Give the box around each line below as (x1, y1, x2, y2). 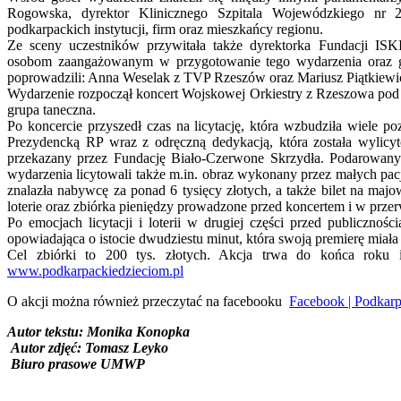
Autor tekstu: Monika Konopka (7, 323, 190, 339)
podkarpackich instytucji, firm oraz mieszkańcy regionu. (7, 21, 323, 37)
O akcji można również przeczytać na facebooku (7, 293, 289, 309)
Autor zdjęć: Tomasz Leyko (7, 339, 168, 355)
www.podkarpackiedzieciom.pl (7, 262, 183, 278)
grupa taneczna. (7, 101, 96, 117)
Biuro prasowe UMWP (7, 355, 145, 371)
